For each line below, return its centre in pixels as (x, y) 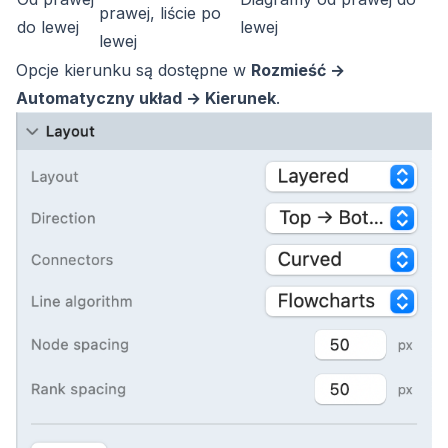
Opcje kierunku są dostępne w (133, 70)
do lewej (48, 27)
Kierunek (240, 98)
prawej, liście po (160, 13)
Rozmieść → (298, 70)
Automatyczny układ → (110, 98)
